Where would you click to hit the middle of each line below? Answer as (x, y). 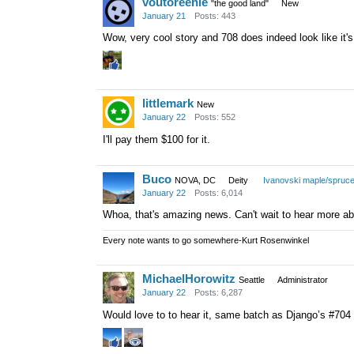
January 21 (164, 15)
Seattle (252, 280)
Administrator (303, 280)
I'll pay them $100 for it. (156, 139)
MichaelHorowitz (189, 279)
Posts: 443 (215, 15)
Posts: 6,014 (218, 192)
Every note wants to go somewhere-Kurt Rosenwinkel (206, 241)
